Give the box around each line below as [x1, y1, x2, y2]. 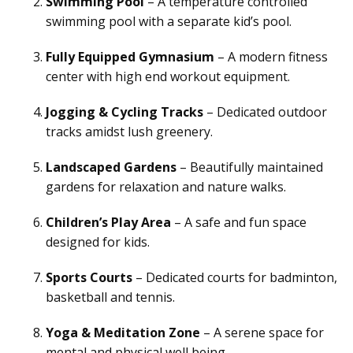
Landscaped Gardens [46, 158, 176, 176]
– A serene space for [200, 324, 324, 341]
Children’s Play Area [46, 214, 171, 231]
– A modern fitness [214, 48, 328, 65]
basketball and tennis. [46, 288, 175, 306]
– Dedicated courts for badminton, [132, 269, 337, 286]
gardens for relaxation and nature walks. [46, 178, 286, 195]
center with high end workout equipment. [46, 68, 290, 85]
